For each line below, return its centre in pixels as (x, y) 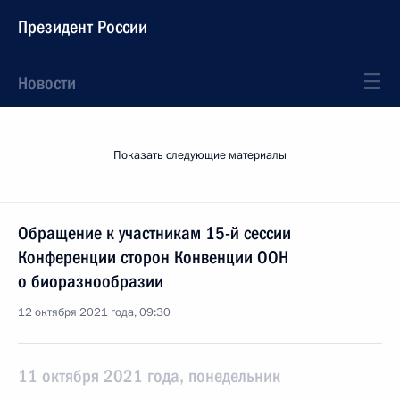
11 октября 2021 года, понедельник (149, 376)
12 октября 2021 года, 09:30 (94, 312)
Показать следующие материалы (200, 155)
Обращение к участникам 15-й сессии (154, 233)
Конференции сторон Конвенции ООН (153, 257)
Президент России (83, 27)
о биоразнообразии (91, 281)
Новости (47, 83)
